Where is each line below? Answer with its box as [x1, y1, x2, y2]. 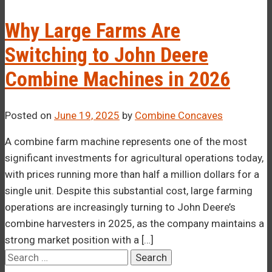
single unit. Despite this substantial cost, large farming [5, 185, 253, 197]
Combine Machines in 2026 [5, 67, 230, 92]
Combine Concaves [135, 109, 223, 122]
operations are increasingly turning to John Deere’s [5, 201, 236, 214]
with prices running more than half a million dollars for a [5, 168, 259, 181]
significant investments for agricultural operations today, [5, 152, 263, 165]
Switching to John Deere [5, 42, 208, 67]
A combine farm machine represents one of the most [5, 135, 247, 148]
